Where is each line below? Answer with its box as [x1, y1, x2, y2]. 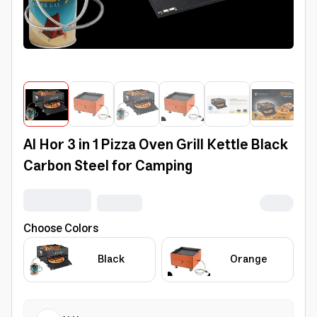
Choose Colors [23, 219, 98, 238]
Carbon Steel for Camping [23, 154, 192, 179]
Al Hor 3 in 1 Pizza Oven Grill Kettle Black [23, 133, 288, 158]
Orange [230, 250, 267, 270]
